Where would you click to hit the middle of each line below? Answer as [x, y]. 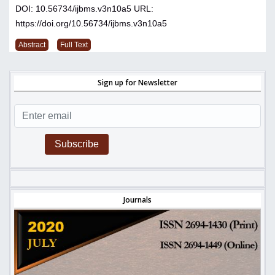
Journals [137, 200]
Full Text [74, 45]
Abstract [32, 45]
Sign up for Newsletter [137, 83]
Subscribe [77, 144]
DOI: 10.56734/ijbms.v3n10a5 [75, 9]
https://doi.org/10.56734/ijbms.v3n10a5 [91, 24]
